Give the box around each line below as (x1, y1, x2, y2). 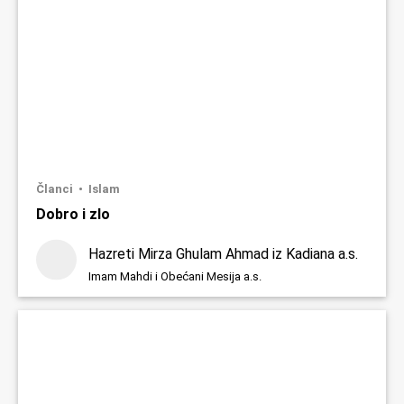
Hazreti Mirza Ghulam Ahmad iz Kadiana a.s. (88, 245, 358, 263)
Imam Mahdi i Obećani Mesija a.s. (88, 270, 262, 284)
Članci (36, 182, 76, 197)
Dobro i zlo (36, 206, 110, 224)
